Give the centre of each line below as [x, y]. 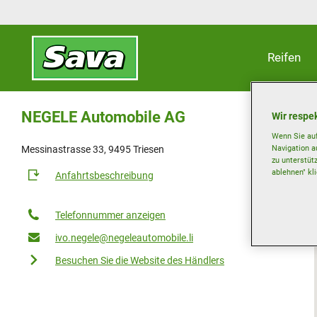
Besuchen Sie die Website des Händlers [140, 260]
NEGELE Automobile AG [103, 117]
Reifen [284, 57]
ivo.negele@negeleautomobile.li [124, 238]
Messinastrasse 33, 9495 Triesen [93, 149]
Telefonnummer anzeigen [110, 215]
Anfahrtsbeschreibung [104, 175]
